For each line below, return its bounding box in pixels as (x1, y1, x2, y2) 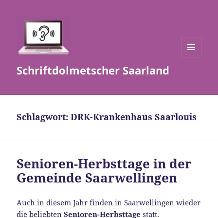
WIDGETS (181, 73, 209, 82)
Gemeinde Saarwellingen (17, 169, 178, 187)
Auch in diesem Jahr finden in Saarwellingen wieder (17, 198, 201, 208)
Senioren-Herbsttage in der (17, 155, 192, 173)
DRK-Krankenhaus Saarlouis (71, 111, 197, 123)
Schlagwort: (17, 111, 71, 123)
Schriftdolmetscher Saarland (17, 63, 170, 78)
